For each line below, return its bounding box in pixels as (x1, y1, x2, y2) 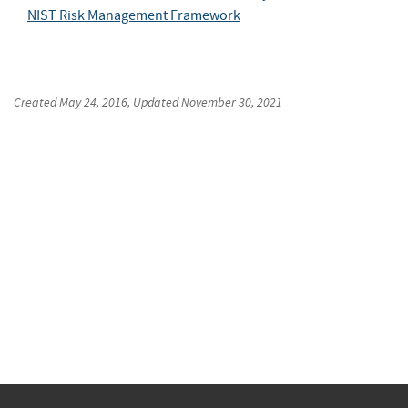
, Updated (127, 93, 181, 110)
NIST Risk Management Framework (27, 5, 240, 25)
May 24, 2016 (59, 93, 127, 110)
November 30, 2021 (181, 93, 282, 110)
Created (14, 93, 59, 110)
